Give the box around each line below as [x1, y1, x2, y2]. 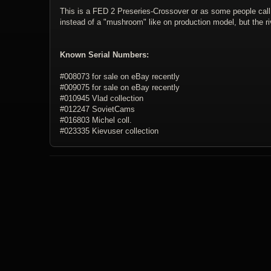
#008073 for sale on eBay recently [60, 72, 180, 82]
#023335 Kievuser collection [60, 126, 158, 136]
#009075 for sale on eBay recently [60, 83, 180, 93]
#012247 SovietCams [60, 105, 135, 114]
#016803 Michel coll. [60, 116, 132, 125]
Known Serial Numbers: [60, 50, 149, 60]
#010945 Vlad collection [60, 94, 143, 103]
